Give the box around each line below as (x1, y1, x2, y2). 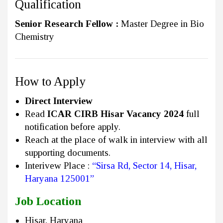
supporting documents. (25, 147, 111, 158)
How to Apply (15, 75, 86, 89)
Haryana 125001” (25, 173, 97, 184)
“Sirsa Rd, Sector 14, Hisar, (92, 160, 197, 171)
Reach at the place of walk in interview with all (25, 134, 208, 145)
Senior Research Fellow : (15, 18, 121, 29)
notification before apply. (25, 121, 120, 132)
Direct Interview (25, 96, 93, 107)
